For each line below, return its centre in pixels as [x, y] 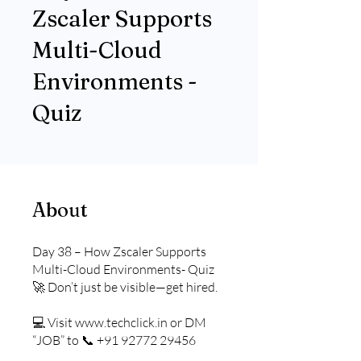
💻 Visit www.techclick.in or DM [119, 322]
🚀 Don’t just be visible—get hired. [125, 287]
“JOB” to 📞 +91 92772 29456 [114, 340]
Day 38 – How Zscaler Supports [119, 251]
